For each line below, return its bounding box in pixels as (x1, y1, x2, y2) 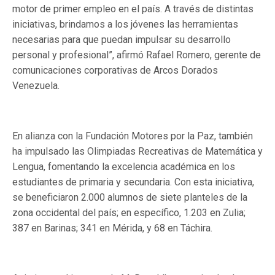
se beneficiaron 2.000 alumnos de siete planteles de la (12, 192, 247, 203)
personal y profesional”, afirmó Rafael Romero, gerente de (12, 49, 261, 61)
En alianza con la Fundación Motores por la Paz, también (12, 130, 253, 142)
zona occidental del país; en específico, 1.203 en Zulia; (12, 207, 246, 219)
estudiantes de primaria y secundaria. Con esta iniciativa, (12, 176, 254, 188)
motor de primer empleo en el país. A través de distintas (12, 3, 254, 15)
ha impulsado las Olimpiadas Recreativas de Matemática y (12, 145, 263, 157)
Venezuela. (12, 80, 60, 91)
